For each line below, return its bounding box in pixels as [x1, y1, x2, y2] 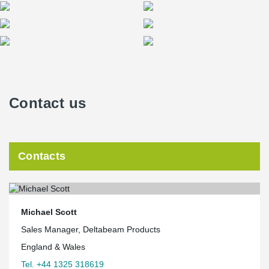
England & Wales [21, 241, 85, 252]
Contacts [18, 150, 66, 162]
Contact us [9, 95, 86, 111]
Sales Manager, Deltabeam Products [21, 224, 160, 234]
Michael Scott [21, 207, 77, 217]
